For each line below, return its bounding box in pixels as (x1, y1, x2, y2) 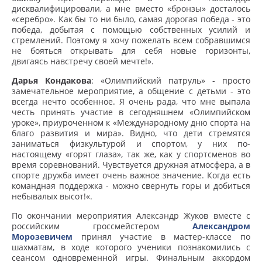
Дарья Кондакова (12, 75, 91, 86)
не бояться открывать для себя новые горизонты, (12, 45, 250, 56)
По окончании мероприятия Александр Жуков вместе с (12, 210, 250, 221)
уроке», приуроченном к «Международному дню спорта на (12, 117, 250, 128)
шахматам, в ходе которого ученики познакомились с (12, 242, 250, 253)
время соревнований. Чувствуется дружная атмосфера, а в (12, 159, 250, 170)
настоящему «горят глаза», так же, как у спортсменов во (12, 149, 250, 160)
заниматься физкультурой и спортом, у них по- (12, 138, 250, 149)
